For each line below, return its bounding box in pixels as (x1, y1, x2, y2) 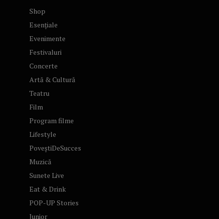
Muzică (29, 156, 51, 166)
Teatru (29, 88, 49, 98)
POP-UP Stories (29, 197, 79, 207)
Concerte (29, 61, 58, 70)
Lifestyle (29, 129, 56, 139)
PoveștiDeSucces (29, 143, 81, 153)
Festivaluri (29, 47, 62, 57)
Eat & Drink (29, 184, 66, 194)
